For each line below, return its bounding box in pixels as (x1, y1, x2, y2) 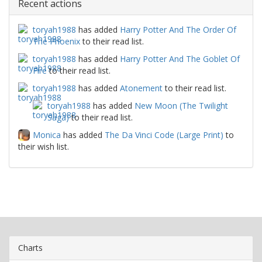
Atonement (120, 82, 163, 94)
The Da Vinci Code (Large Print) (105, 129, 223, 140)
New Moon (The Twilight (135, 100, 228, 111)
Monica (33, 129, 61, 140)
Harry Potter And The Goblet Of (120, 53, 240, 64)
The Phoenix (33, 36, 80, 47)
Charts (18, 242, 43, 253)
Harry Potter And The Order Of (120, 24, 236, 35)
